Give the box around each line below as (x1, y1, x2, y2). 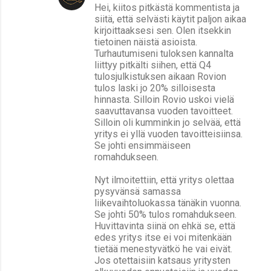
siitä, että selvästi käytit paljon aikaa (94, 13, 246, 25)
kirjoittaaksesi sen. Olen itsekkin (94, 24, 231, 36)
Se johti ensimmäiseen (94, 139, 191, 151)
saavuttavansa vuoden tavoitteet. (94, 105, 233, 117)
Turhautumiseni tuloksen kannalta (94, 47, 233, 59)
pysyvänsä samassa (94, 185, 181, 197)
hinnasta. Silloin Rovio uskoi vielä (94, 93, 234, 105)
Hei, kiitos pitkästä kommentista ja (94, 1, 240, 13)
